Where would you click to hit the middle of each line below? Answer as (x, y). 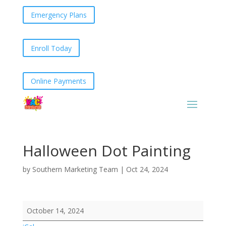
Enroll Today (51, 48)
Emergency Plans (59, 15)
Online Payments (58, 81)
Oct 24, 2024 (147, 169)
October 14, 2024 (55, 210)
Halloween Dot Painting (106, 150)
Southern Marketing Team (75, 169)
